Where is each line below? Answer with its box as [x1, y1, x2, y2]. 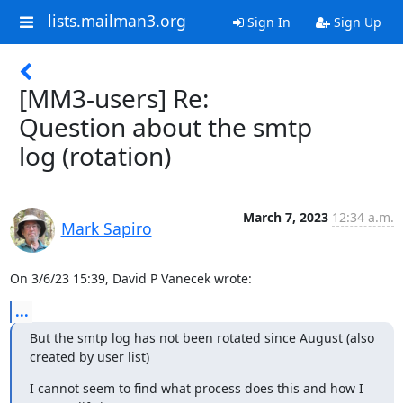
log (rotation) [19, 139, 171, 173]
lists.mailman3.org [47, 10, 186, 32]
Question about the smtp [19, 110, 312, 144]
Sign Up [329, 13, 381, 31]
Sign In [243, 13, 291, 31]
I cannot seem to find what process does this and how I [29, 380, 363, 397]
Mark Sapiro [60, 218, 152, 239]
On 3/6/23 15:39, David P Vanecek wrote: [9, 270, 252, 287]
